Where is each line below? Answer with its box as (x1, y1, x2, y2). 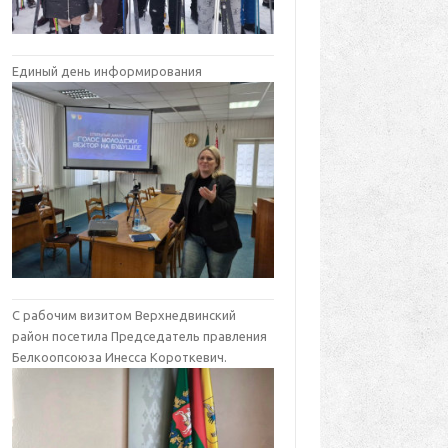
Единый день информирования (12, 63, 203, 78)
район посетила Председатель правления (12, 329, 268, 344)
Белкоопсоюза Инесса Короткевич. (12, 350, 228, 365)
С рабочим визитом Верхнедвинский (12, 308, 237, 323)
